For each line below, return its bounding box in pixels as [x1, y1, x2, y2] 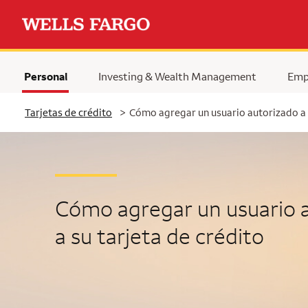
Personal [23, 69, 67, 83]
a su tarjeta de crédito [54, 221, 264, 250]
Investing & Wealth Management [98, 69, 256, 83]
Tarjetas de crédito [25, 106, 112, 119]
